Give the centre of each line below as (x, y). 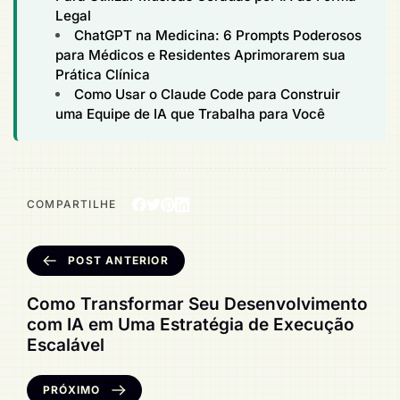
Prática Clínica (103, 75)
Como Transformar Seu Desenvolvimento (197, 304)
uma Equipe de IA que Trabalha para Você (191, 114)
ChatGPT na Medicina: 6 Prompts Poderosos (218, 36)
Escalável (66, 346)
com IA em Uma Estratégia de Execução (191, 325)
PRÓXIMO (72, 390)
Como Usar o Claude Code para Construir (208, 95)
